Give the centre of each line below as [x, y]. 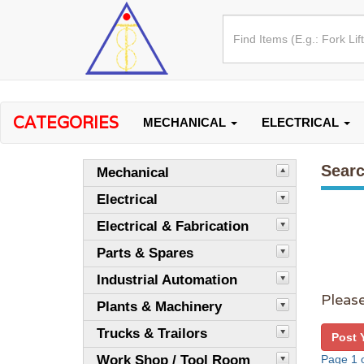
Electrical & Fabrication [173, 226]
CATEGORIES [66, 123]
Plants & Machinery [159, 307]
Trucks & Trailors [152, 334]
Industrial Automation [167, 280]
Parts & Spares [145, 253]
